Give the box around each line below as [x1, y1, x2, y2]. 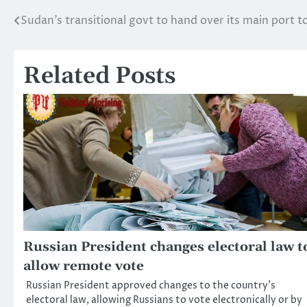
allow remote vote [23, 258, 144, 275]
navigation [13, 38, 103, 60]
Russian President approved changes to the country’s [26, 279, 275, 293]
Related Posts [23, 62, 175, 92]
